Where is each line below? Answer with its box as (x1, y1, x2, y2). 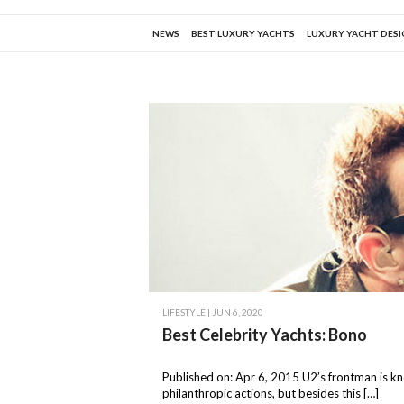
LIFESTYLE (162, 307, 206, 318)
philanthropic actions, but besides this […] (162, 386, 379, 401)
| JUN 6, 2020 (206, 307, 263, 318)
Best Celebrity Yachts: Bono (162, 325, 367, 345)
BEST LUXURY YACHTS (191, 28, 295, 40)
